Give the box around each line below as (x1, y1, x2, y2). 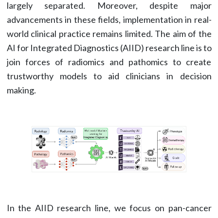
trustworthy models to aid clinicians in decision (6, 71, 212, 81)
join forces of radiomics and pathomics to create (6, 56, 212, 67)
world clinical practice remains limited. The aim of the (6, 28, 212, 39)
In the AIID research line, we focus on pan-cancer (6, 202, 212, 213)
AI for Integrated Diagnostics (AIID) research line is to (6, 42, 212, 53)
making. (6, 85, 36, 95)
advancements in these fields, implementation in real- (6, 14, 212, 25)
